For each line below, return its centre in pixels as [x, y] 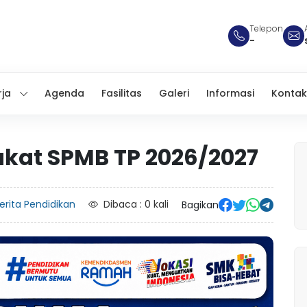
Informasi [230, 93]
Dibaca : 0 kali [136, 204]
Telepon [266, 28]
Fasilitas [122, 93]
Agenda [64, 93]
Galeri [174, 93]
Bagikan [200, 205]
